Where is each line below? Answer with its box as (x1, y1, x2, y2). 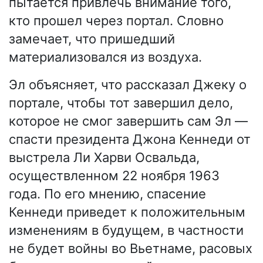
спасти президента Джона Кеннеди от (9, 131, 251, 147)
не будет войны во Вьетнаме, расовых (9, 241, 252, 257)
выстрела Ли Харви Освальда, (9, 150, 200, 166)
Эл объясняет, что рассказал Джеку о (9, 77, 247, 93)
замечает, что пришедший (9, 31, 175, 47)
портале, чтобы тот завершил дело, (9, 95, 233, 111)
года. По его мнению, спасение (9, 186, 206, 202)
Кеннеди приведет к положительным (9, 204, 245, 220)
